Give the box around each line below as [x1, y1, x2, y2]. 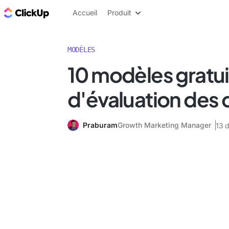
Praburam [83, 121, 118, 129]
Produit [107, 8, 131, 17]
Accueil [73, 8, 97, 17]
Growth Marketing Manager [118, 121, 211, 129]
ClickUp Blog [51, 7, 103, 18]
